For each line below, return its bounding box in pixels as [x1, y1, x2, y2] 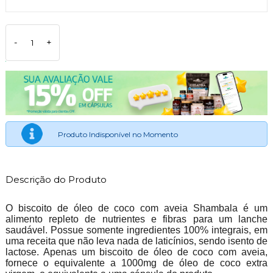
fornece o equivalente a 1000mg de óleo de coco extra [5, 257, 268, 268]
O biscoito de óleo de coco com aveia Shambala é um [5, 202, 268, 213]
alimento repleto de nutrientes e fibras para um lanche [5, 213, 268, 224]
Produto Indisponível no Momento [57, 129, 178, 139]
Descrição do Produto [5, 173, 107, 185]
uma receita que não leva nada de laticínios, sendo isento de [5, 235, 268, 246]
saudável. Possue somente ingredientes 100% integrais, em [5, 224, 268, 235]
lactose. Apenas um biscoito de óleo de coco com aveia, [5, 246, 268, 257]
